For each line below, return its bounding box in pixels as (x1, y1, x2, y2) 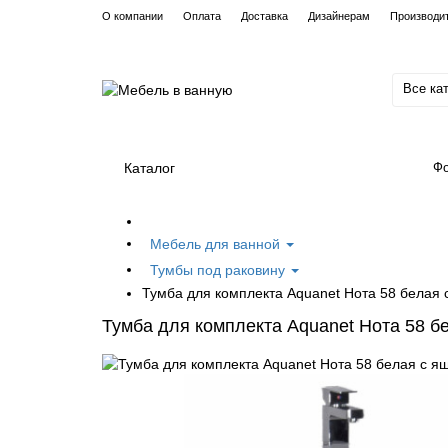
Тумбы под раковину (150, 262, 289, 278)
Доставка (241, 10, 288, 22)
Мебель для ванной (150, 236, 284, 252)
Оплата (183, 10, 221, 22)
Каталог (124, 160, 175, 176)
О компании (102, 10, 163, 22)
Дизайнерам (308, 10, 370, 22)
